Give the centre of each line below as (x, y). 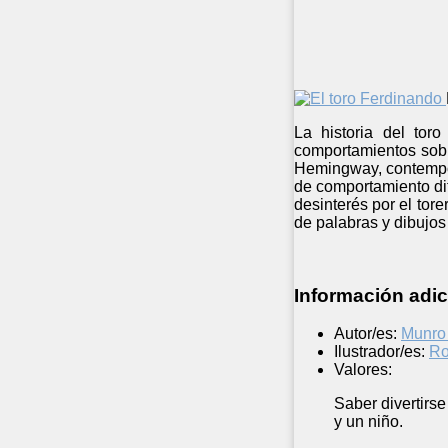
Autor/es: (365, 334)
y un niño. (368, 422)
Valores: (363, 370)
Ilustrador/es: (379, 352)
